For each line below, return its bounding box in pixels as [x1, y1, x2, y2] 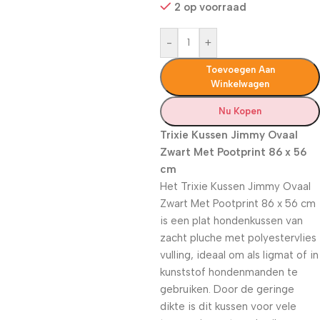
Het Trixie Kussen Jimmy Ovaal [160, 180, 311, 193]
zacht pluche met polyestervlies [160, 231, 316, 244]
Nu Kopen [219, 106, 261, 116]
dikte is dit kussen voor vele [160, 300, 296, 313]
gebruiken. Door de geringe [160, 283, 294, 296]
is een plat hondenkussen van [160, 214, 303, 227]
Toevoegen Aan [205, 64, 275, 75]
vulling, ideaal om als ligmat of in [160, 249, 319, 261]
